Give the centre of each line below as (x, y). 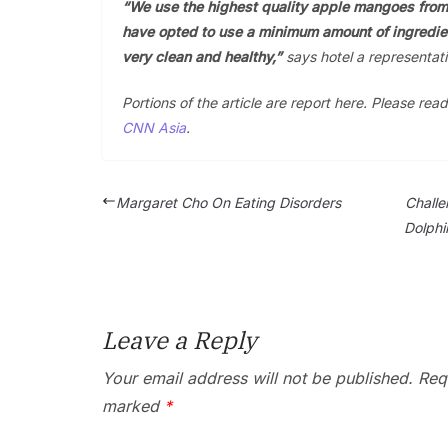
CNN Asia (154, 127)
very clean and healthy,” (202, 56)
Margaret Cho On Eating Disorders (228, 202)
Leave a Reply (179, 340)
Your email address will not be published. (257, 378)
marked (133, 406)
